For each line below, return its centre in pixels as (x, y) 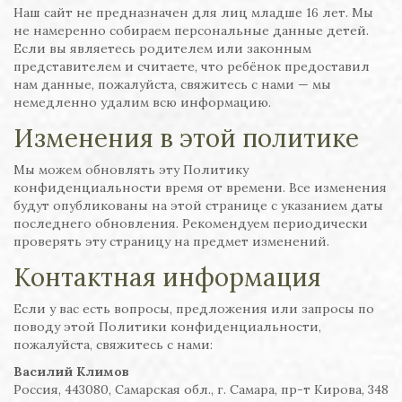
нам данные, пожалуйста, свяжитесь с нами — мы (172, 84)
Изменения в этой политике (186, 138)
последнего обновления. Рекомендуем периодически (191, 223)
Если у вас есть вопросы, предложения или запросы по (194, 309)
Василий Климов (71, 371)
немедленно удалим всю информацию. (142, 102)
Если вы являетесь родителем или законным (162, 48)
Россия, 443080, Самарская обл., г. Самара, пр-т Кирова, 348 (201, 389)
